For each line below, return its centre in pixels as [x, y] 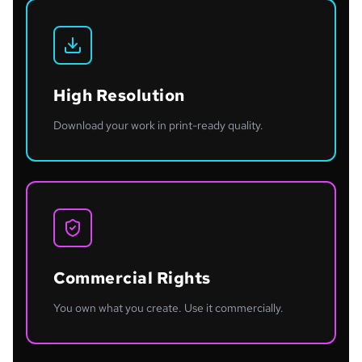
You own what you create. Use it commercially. [168, 308]
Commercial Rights [132, 278]
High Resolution [119, 95]
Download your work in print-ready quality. [158, 125]
